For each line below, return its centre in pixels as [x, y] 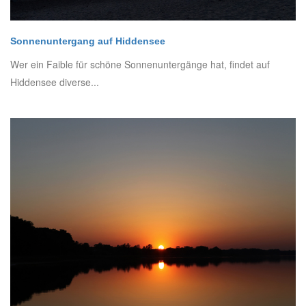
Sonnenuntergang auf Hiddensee [88, 41]
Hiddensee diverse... [55, 82]
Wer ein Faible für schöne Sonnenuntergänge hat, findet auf [140, 65]
